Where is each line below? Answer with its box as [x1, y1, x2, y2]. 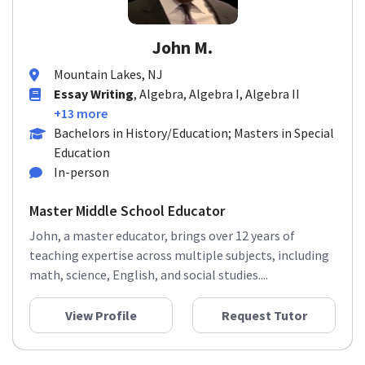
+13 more [54, 105, 108, 121]
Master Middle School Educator [29, 201, 225, 220]
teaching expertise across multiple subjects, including [29, 247, 329, 263]
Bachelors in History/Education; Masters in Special [54, 125, 334, 141]
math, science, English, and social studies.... [29, 266, 268, 283]
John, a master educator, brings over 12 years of [29, 227, 295, 244]
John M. [152, 36, 213, 59]
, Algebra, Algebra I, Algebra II [134, 86, 300, 102]
